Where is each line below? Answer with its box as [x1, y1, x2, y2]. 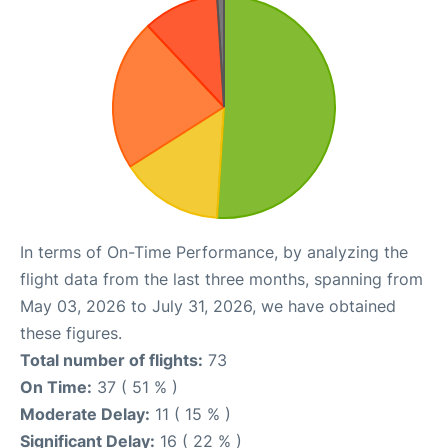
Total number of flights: [20, 350, 203, 371]
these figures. [20, 323, 122, 344]
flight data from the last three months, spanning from [20, 269, 423, 290]
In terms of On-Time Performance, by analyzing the [20, 242, 408, 263]
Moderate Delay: [20, 404, 150, 425]
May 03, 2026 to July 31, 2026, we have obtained [20, 296, 396, 317]
